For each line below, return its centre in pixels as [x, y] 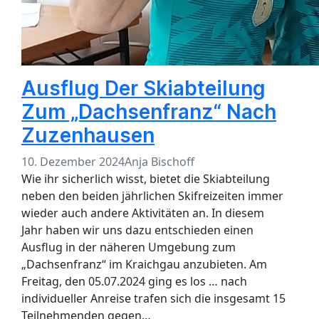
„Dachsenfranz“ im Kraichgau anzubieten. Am [144, 265]
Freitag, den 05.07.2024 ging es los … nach [134, 282]
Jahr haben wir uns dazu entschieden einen [137, 230]
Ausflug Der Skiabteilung [143, 89]
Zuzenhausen [88, 136]
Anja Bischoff [159, 162]
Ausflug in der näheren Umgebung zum [129, 247]
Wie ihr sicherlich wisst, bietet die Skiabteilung [146, 179]
